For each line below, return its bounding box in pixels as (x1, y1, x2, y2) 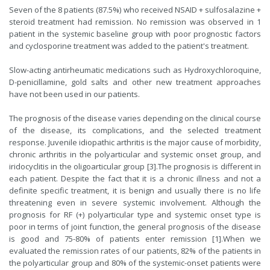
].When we (218, 233, 262, 244)
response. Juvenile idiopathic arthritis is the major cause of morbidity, (9, 137, 261, 148)
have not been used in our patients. (9, 89, 140, 99)
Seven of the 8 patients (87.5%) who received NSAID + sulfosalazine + (9, 4, 261, 15)
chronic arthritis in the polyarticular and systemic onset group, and (9, 149, 261, 160)
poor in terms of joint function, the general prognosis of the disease (9, 221, 261, 232)
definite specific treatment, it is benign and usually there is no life (9, 185, 261, 196)
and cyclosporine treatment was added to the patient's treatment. (9, 40, 249, 51)
